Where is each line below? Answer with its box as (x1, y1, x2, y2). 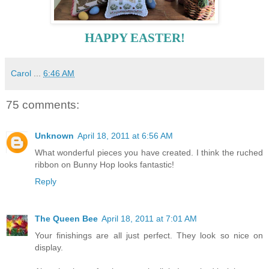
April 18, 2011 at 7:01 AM (101, 214, 197, 224)
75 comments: (6, 98, 79, 111)
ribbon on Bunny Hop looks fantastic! (35, 160, 174, 170)
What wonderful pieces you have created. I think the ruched (35, 148, 263, 158)
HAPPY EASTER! (84, 31, 185, 44)
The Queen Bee (35, 214, 98, 224)
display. (35, 243, 63, 253)
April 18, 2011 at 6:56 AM (77, 131, 173, 141)
